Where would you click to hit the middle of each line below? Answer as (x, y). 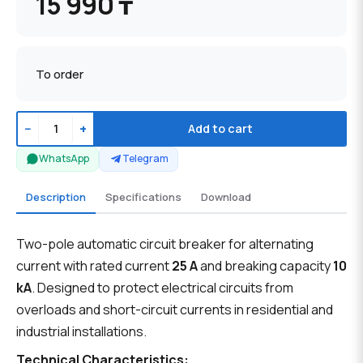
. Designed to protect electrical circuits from (162, 288)
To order (60, 73)
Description (56, 196)
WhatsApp (64, 159)
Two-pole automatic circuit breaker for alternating (165, 244)
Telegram (145, 159)
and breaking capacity (265, 266)
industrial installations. (81, 332)
